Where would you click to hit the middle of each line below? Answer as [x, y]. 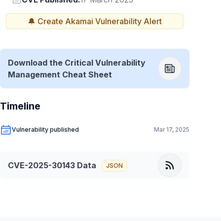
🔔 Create [46, 21]
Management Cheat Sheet [60, 74]
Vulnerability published [45, 129]
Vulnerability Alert [128, 21]
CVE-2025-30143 [41, 165]
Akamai [79, 21]
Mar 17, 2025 [172, 129]
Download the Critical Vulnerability [77, 63]
